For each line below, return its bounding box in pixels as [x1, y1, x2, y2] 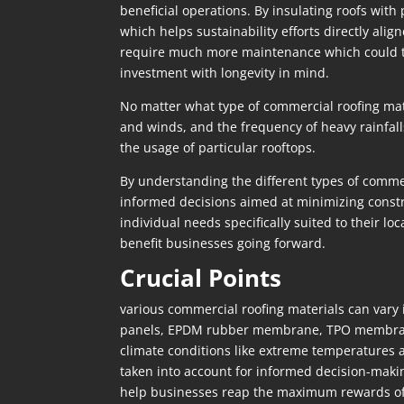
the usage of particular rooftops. [119, 138, 316, 156]
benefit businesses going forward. [119, 234, 326, 252]
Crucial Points [119, 261, 281, 294]
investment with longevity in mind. [119, 63, 329, 81]
